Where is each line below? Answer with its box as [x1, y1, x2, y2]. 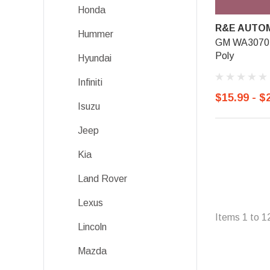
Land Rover [78, 174, 127, 184]
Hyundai [78, 53, 111, 63]
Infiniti [78, 77, 102, 87]
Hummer [78, 29, 113, 39]
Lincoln [78, 222, 107, 232]
